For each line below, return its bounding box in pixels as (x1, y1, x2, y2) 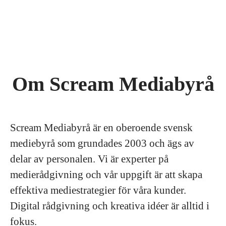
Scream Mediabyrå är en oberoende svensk (10, 122, 193, 134)
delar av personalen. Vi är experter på (10, 153, 168, 165)
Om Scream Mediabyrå (12, 73, 214, 95)
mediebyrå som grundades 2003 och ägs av (10, 137, 194, 149)
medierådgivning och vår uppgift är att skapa (10, 168, 202, 181)
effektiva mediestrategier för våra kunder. (10, 184, 186, 196)
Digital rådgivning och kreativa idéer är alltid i (10, 200, 209, 212)
